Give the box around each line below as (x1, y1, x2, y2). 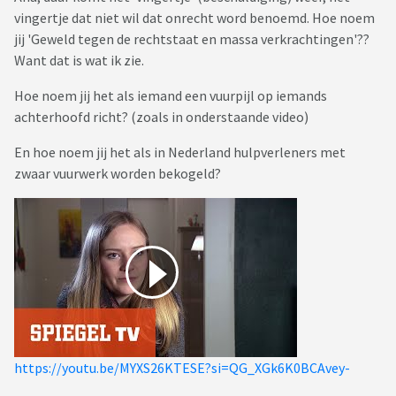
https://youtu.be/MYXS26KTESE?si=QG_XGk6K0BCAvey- (14, 359, 350, 377)
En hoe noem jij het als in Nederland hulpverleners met (14, 143, 346, 162)
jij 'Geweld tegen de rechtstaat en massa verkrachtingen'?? (14, 30, 369, 49)
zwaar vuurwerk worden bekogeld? (14, 164, 221, 183)
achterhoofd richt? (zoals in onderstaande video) (14, 108, 311, 126)
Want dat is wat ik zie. (14, 51, 147, 70)
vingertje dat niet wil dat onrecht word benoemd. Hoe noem (14, 9, 375, 27)
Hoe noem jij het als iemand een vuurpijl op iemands (14, 87, 327, 105)
